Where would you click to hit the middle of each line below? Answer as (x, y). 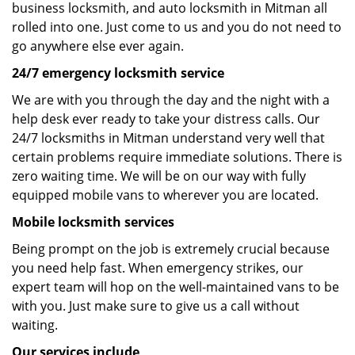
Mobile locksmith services (93, 222)
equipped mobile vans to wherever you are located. (165, 195)
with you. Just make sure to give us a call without (156, 306)
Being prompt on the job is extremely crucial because (171, 249)
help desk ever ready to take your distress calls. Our (166, 119)
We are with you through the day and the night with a (171, 100)
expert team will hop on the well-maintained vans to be (176, 287)
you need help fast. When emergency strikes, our (158, 268)
